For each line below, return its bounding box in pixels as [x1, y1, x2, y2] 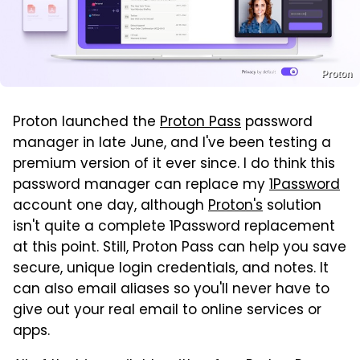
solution [263, 194, 321, 218]
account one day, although [13, 194, 208, 218]
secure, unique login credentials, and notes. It [13, 257, 329, 280]
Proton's [208, 194, 263, 218]
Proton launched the [13, 111, 160, 134]
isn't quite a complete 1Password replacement [13, 215, 335, 239]
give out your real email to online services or [13, 299, 321, 322]
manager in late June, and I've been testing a [13, 132, 331, 155]
